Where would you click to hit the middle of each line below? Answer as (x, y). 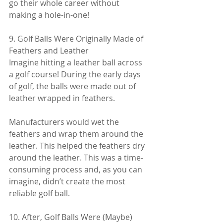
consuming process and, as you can (77, 169)
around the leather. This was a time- (76, 157)
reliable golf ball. (39, 193)
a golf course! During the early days (76, 74)
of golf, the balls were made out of (73, 86)
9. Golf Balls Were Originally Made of (77, 38)
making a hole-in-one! (49, 15)
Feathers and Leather (49, 50)
